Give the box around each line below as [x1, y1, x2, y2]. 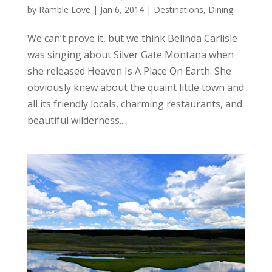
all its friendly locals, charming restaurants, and [27, 97, 242, 110]
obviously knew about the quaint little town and [27, 80, 244, 94]
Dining [208, 3, 233, 15]
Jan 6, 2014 [100, 3, 144, 15]
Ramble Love [38, 3, 90, 15]
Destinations [153, 3, 203, 15]
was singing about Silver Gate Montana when [27, 47, 234, 61]
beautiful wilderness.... [27, 113, 127, 127]
